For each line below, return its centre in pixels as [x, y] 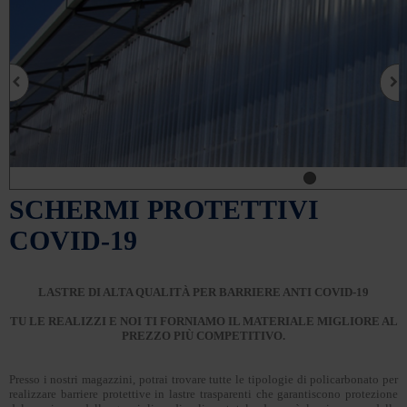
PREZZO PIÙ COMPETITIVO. [203, 335]
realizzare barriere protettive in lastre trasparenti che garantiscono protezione [203, 393]
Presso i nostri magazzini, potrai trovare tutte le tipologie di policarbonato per [203, 379]
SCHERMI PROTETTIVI [164, 209]
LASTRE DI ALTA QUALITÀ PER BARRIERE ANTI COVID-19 [203, 292]
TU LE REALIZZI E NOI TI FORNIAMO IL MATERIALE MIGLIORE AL [203, 321]
